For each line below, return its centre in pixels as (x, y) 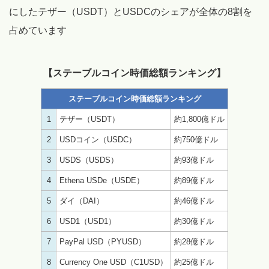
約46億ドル (194, 201)
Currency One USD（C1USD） (113, 262)
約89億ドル (194, 180)
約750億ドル (196, 139)
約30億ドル (194, 221)
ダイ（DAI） (82, 201)
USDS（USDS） (89, 160)
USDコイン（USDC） (98, 139)
